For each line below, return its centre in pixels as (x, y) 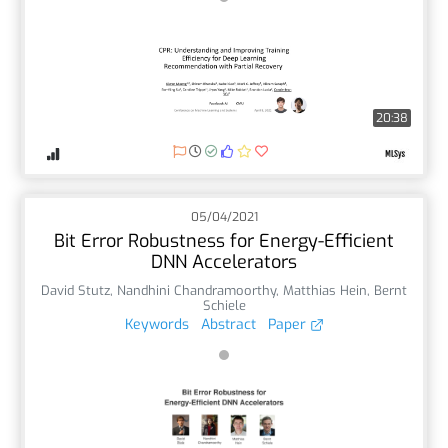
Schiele (224, 305)
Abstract (228, 324)
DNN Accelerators (224, 261)
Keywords (156, 324)
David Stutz (75, 290)
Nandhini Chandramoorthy (196, 290)
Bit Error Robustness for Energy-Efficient (224, 240)
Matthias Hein (325, 290)
